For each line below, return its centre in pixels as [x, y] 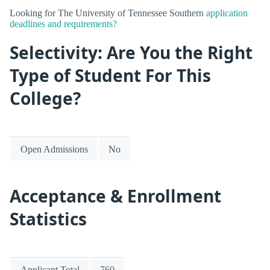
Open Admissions [54, 149]
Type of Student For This [110, 76]
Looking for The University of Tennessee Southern [108, 13]
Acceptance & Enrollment [115, 196]
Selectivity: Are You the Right [131, 53]
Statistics [48, 219]
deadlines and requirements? [63, 24]
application [227, 13]
